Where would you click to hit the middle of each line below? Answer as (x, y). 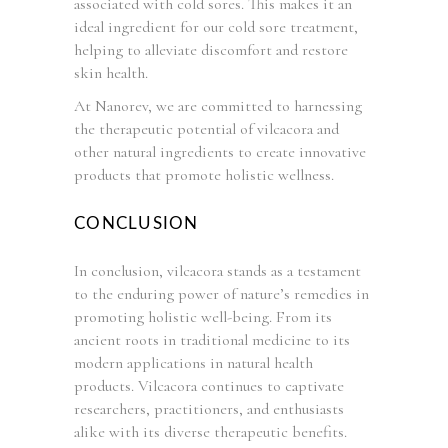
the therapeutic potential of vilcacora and (206, 128)
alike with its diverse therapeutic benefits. (210, 431)
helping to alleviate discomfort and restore (211, 49)
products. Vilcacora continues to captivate (209, 385)
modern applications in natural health (193, 362)
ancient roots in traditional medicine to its (212, 339)
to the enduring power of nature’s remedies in (221, 293)
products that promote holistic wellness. (204, 174)
